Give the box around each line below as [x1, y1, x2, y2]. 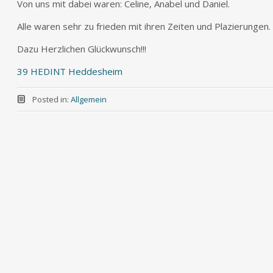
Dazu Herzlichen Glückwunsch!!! [17, 43, 146, 55]
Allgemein [70, 94, 107, 105]
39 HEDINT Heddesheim [17, 65, 122, 77]
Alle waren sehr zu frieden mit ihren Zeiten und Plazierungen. [17, 20, 271, 32]
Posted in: [32, 94, 71, 105]
